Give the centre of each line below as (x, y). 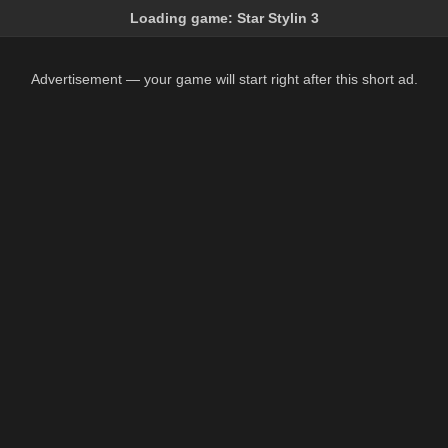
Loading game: (183, 18)
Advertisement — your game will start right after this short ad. (224, 79)
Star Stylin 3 (277, 18)
